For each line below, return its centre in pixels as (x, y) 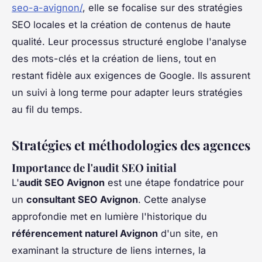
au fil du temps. (47, 109)
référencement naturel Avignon (85, 233)
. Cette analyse (172, 199)
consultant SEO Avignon (82, 199)
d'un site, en (188, 233)
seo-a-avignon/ (47, 7)
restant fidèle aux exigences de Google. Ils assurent (131, 75)
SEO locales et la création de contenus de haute (121, 24)
